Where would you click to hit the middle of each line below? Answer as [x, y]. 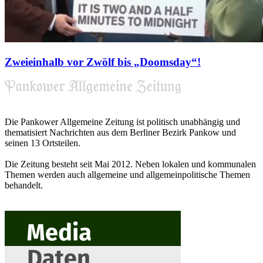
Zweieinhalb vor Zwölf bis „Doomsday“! [103, 62]
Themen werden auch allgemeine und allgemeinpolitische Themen [127, 174]
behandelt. [24, 185]
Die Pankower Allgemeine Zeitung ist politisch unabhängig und [122, 122]
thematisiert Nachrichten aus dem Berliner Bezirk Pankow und [120, 132]
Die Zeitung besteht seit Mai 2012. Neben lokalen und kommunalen [130, 164]
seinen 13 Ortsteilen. [43, 143]
